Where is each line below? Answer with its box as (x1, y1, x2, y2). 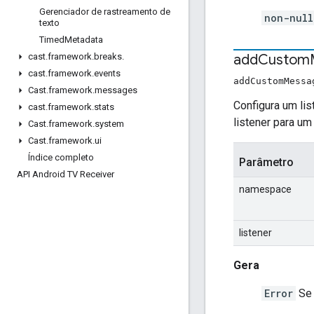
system (95, 118, 124, 129)
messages (95, 85, 137, 95)
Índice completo (28, 152, 94, 163)
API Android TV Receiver (17, 169, 114, 179)
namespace (239, 183, 292, 195)
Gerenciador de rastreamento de (39, 6, 170, 17)
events (94, 68, 121, 78)
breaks (94, 51, 122, 62)
